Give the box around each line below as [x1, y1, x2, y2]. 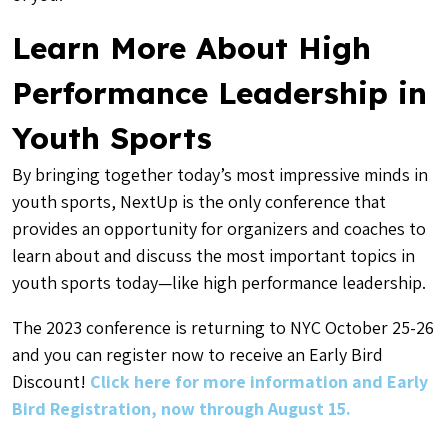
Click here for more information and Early [90, 370, 428, 393]
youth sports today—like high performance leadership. [12, 271, 426, 294]
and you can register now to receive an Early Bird [12, 343, 383, 366]
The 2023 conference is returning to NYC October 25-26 [12, 316, 434, 339]
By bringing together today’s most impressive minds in [12, 163, 428, 186]
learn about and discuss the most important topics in [12, 244, 415, 267]
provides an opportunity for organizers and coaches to [12, 217, 426, 240]
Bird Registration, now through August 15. [12, 397, 351, 420]
